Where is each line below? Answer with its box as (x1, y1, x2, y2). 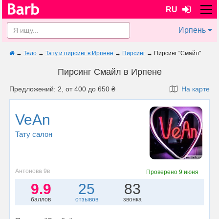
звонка (123, 196, 142, 203)
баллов (31, 196, 51, 203)
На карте (177, 85, 210, 93)
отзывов (75, 196, 98, 203)
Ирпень (178, 26, 206, 34)
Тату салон (15, 130, 52, 138)
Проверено (146, 168, 179, 175)
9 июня (179, 168, 199, 175)
